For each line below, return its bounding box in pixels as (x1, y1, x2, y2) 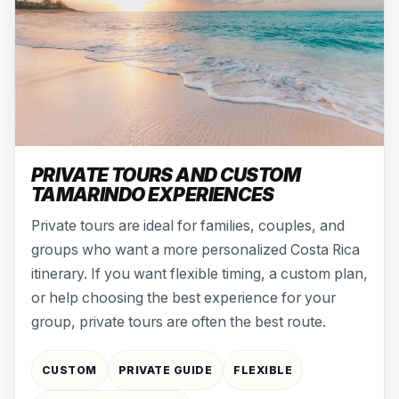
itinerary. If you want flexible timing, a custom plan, (31, 265, 368, 282)
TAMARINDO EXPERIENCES (31, 183, 274, 206)
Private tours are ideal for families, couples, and (31, 216, 345, 234)
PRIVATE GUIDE (118, 362, 213, 377)
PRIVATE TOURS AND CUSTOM (31, 163, 300, 186)
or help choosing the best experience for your (31, 289, 336, 306)
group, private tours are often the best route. (31, 313, 326, 330)
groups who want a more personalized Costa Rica (31, 240, 360, 258)
